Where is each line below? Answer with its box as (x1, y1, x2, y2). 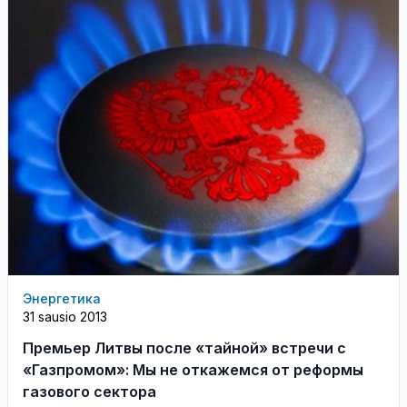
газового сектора (23, 382, 156, 401)
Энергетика (23, 290, 101, 306)
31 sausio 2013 (23, 308, 107, 324)
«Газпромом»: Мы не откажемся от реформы (23, 360, 363, 379)
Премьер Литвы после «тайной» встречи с (23, 338, 346, 357)
